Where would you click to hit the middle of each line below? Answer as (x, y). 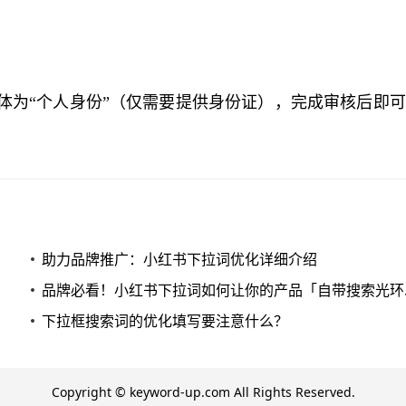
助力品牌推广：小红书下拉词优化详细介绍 (179, 259)
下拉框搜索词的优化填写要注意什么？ (165, 321)
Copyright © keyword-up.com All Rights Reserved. (203, 392)
